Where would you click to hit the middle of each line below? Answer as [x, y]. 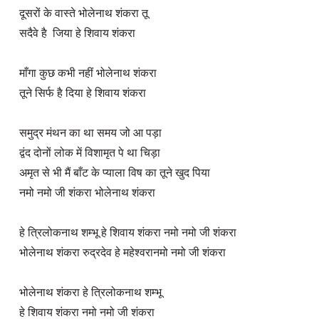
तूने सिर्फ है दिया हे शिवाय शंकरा [82, 93]
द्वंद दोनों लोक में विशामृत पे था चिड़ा [89, 153]
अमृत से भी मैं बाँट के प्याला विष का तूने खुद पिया [114, 173]
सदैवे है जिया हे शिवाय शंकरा [78, 33]
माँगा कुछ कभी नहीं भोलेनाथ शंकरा [88, 73]
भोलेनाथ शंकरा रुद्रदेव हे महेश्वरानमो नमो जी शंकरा [124, 252]
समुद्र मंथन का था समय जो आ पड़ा [90, 133]
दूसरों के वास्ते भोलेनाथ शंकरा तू [85, 13]
